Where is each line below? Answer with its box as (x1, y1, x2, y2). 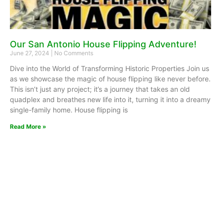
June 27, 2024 (10, 49, 51, 57)
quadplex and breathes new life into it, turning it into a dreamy (10, 95, 211, 104)
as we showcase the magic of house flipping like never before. (10, 74, 211, 83)
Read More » (10, 123, 46, 131)
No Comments (53, 49, 93, 57)
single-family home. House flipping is (10, 106, 128, 114)
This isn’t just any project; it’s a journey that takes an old (10, 85, 190, 94)
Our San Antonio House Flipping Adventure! (10, 39, 196, 50)
